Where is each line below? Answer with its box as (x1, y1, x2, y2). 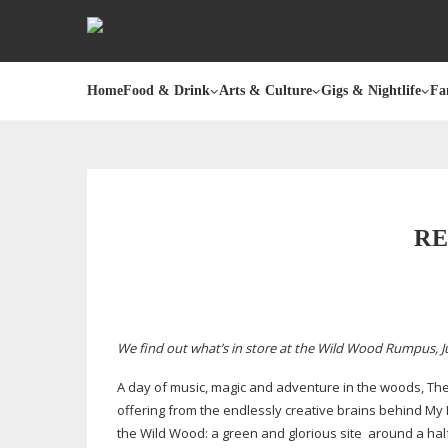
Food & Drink (123, 83, 210, 98)
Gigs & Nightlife (321, 83, 421, 98)
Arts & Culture (219, 83, 312, 98)
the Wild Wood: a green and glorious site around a (117, 424, 427, 442)
